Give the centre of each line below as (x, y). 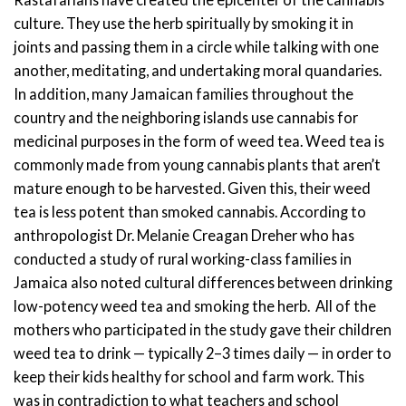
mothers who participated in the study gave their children (203, 329)
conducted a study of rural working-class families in (183, 258)
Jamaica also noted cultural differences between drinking (203, 282)
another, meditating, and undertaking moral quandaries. (198, 70)
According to (323, 211)
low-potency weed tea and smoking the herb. (163, 305)
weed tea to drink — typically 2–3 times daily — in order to (203, 353)
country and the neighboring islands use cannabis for (186, 117)
